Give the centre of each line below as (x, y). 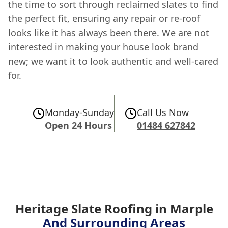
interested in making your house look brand (103, 47)
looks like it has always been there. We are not (109, 32)
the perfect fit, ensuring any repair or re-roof (104, 18)
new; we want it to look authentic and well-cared (113, 61)
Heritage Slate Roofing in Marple (114, 208)
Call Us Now (163, 112)
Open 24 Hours (78, 125)
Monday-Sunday (79, 112)
